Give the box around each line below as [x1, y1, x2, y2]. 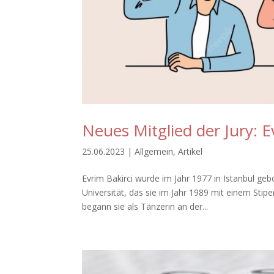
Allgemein [135, 146, 174, 158]
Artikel [178, 146, 203, 158]
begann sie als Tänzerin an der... [82, 201, 209, 213]
